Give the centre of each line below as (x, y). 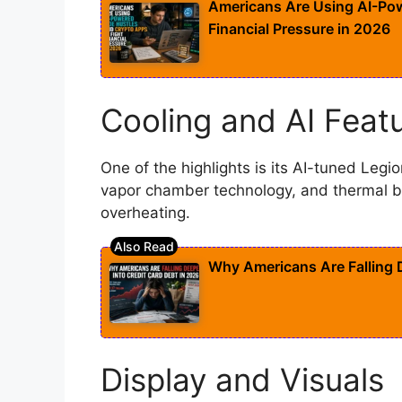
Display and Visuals (242, 380)
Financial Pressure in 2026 (299, 29)
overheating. (145, 212)
